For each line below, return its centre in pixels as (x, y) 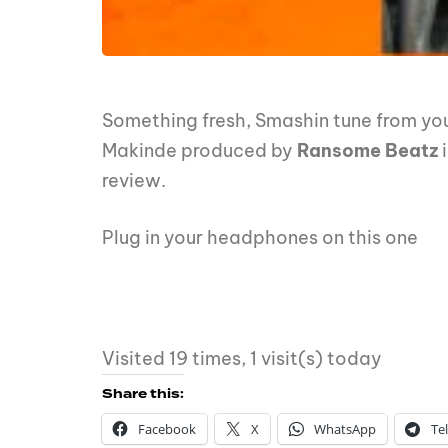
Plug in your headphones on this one (260, 238)
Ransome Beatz (369, 151)
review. (134, 181)
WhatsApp (345, 429)
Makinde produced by (199, 151)
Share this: (143, 394)
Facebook (167, 429)
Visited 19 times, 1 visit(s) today (242, 359)
